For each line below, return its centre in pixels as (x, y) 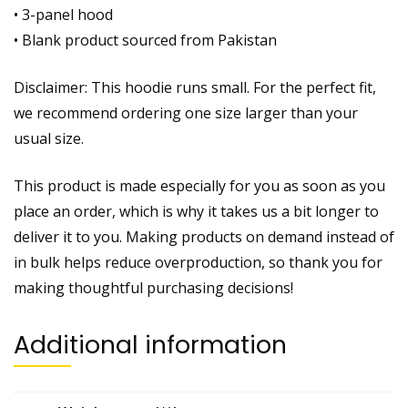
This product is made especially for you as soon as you (199, 185)
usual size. (49, 138)
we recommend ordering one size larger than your (186, 112)
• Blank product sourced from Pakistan (145, 40)
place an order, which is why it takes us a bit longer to (196, 211)
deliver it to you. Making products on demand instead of (204, 236)
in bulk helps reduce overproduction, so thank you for (198, 262)
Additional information (150, 344)
